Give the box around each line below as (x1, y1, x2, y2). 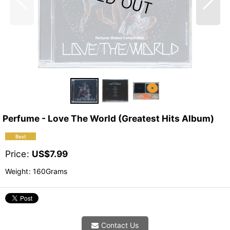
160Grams (31, 166, 67, 176)
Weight (5, 166, 28, 176)
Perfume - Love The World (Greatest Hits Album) (3, 112, 214, 124)
